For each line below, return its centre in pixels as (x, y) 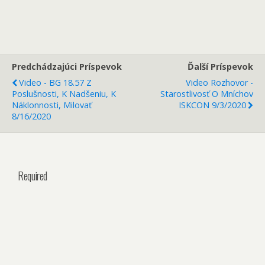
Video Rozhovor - (219, 82)
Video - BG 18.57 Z (55, 82)
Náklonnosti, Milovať (52, 105)
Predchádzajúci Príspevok (67, 66)
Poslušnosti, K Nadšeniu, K (64, 93)
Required (33, 176)
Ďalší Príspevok (220, 66)
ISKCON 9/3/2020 (212, 105)
